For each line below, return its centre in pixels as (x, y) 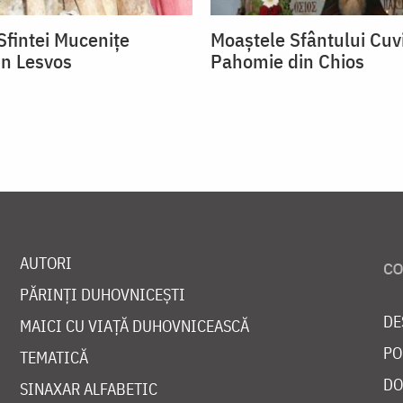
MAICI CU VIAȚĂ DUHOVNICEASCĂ (134, 327)
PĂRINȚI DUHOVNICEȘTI (102, 295)
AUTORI (45, 264)
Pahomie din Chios (287, 61)
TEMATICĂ (54, 358)
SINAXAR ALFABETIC (88, 390)
